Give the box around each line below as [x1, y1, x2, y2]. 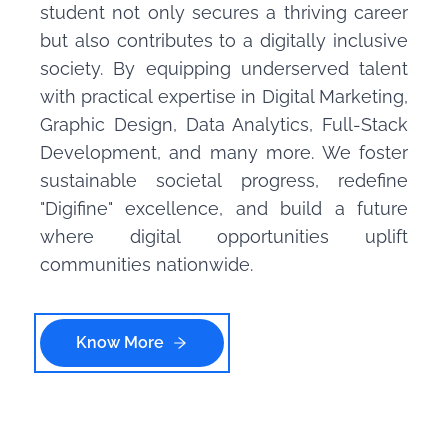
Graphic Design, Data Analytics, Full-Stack [40, 114, 408, 136]
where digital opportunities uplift [40, 226, 408, 248]
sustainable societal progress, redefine [40, 170, 408, 192]
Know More [76, 333, 164, 353]
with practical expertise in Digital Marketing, [40, 86, 408, 108]
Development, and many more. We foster [40, 142, 408, 164]
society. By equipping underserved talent [40, 58, 408, 80]
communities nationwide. [40, 254, 253, 276]
